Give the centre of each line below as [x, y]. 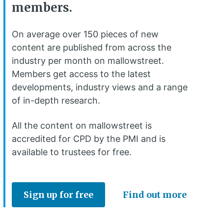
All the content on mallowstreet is [82, 126]
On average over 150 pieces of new [85, 34]
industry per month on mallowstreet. [88, 61]
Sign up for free [58, 195]
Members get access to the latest [81, 74]
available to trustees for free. [72, 152]
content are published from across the [92, 48]
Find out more [155, 195]
